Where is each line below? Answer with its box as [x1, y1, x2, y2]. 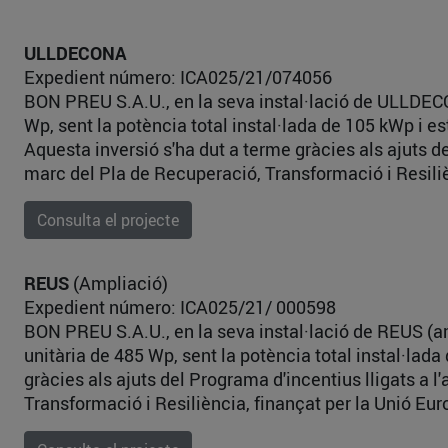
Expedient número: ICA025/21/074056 [24, 65, 332, 89]
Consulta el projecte [37, 209, 179, 231]
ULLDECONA [24, 41, 127, 65]
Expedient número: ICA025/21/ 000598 [24, 295, 336, 319]
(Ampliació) [69, 271, 168, 295]
